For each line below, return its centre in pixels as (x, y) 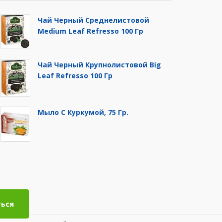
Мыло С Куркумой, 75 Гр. (83, 112)
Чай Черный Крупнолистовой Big (99, 64)
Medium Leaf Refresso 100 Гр (90, 31)
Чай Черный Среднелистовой (93, 20)
